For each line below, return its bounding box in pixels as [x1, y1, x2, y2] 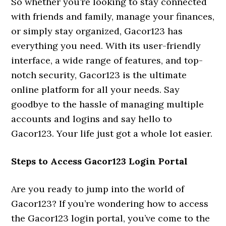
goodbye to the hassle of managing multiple [11, 98, 204, 110]
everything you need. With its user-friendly [11, 39, 201, 51]
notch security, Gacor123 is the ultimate [11, 69, 187, 81]
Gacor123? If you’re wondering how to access [11, 197, 209, 209]
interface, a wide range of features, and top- [11, 54, 203, 66]
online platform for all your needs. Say [11, 83, 180, 95]
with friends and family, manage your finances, [11, 10, 215, 22]
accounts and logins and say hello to [11, 112, 173, 125]
